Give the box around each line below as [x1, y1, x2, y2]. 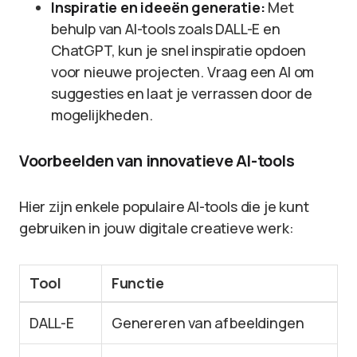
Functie [112, 273, 164, 292]
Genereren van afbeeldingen [112, 313, 304, 332]
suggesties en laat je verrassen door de [51, 84, 312, 103]
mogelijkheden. [51, 105, 153, 124]
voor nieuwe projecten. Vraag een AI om [51, 62, 315, 81]
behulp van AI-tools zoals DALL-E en [51, 19, 280, 38]
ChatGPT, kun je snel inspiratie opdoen [51, 41, 307, 60]
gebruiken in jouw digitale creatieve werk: [19, 218, 294, 237]
